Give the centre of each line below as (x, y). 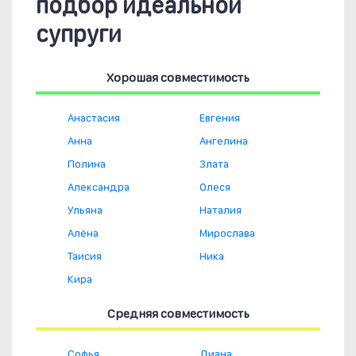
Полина (87, 164)
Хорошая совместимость (178, 78)
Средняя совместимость (178, 314)
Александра (99, 187)
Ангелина (224, 141)
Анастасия (94, 118)
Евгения (220, 118)
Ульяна (85, 210)
